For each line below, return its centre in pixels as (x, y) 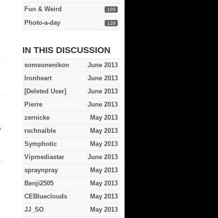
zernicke (37, 118)
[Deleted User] (45, 91)
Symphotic (41, 144)
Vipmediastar (44, 157)
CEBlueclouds (46, 196)
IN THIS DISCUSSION (66, 50)
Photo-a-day (42, 23)
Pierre (33, 104)
